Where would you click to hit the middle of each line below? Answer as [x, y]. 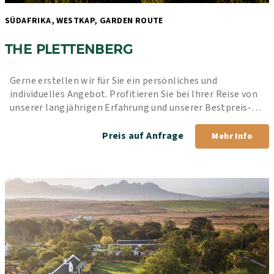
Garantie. [30, 121]
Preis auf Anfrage [144, 135]
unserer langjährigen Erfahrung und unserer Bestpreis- [131, 107]
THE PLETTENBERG [69, 49]
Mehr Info [232, 136]
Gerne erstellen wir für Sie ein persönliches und [114, 80]
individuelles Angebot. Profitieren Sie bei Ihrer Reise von [134, 94]
